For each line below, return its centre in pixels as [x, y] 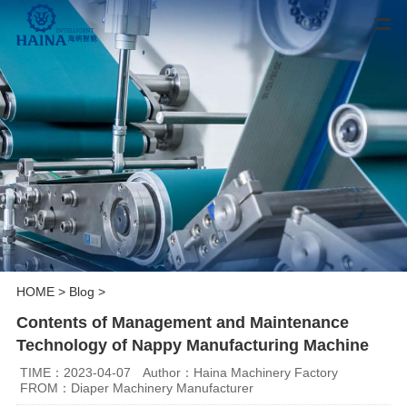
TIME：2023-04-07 [76, 372]
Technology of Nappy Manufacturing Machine [192, 345]
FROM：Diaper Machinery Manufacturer [137, 387]
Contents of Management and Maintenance [182, 322]
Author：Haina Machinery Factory [241, 372]
